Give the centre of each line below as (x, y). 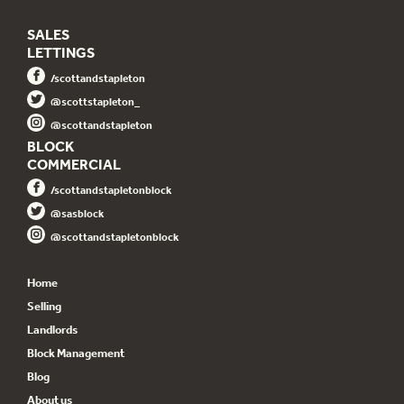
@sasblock (77, 213)
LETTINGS (61, 52)
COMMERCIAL (74, 164)
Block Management (76, 353)
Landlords (52, 329)
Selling (44, 306)
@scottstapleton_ (95, 101)
